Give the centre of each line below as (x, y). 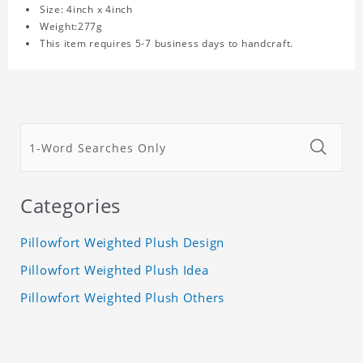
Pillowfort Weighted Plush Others (123, 298)
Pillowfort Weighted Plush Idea (115, 270)
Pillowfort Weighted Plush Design (123, 243)
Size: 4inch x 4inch (86, 10)
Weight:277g (71, 27)
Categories (71, 206)
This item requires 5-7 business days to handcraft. (167, 44)
